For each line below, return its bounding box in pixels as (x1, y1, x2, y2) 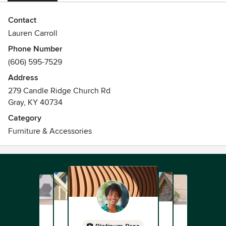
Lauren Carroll (8, 28, 58, 38)
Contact (8, 15, 36, 25)
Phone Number (8, 44, 63, 54)
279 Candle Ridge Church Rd (8, 86, 110, 96)
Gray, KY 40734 (8, 97, 63, 107)
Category (8, 113, 41, 123)
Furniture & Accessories (8, 126, 92, 136)
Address (8, 73, 38, 83)
